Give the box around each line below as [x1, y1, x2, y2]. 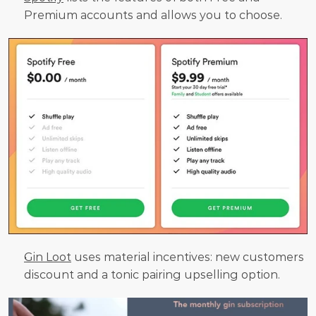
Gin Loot [24, 250, 71, 264]
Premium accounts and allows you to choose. [24, 8, 282, 23]
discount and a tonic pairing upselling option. [24, 267, 280, 281]
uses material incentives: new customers [71, 250, 304, 264]
